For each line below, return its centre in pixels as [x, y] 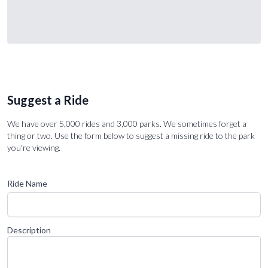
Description [29, 230]
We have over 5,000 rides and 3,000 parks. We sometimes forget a [127, 123]
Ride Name [27, 183]
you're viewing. [34, 147]
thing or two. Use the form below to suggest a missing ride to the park [131, 135]
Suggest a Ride [48, 100]
